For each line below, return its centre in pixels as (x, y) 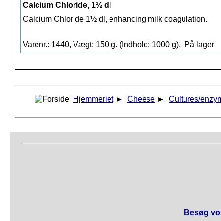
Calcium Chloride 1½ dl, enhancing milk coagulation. (115, 19)
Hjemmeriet (93, 99)
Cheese (141, 99)
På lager (198, 45)
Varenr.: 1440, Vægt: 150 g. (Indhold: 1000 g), (103, 45)
